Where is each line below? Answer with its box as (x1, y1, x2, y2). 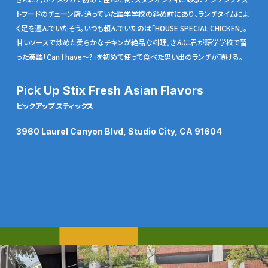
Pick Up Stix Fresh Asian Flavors (16, 83, 203, 98)
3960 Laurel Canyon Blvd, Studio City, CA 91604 (16, 126, 222, 136)
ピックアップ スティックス (16, 100, 93, 111)
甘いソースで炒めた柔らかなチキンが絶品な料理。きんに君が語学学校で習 (16, 36, 247, 47)
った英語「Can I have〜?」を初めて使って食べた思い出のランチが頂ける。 (16, 51, 243, 62)
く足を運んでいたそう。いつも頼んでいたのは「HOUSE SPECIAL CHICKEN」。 (16, 22, 247, 33)
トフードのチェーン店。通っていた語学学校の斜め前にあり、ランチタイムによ (16, 8, 249, 19)
